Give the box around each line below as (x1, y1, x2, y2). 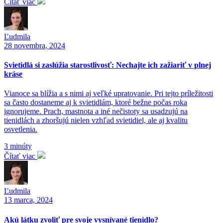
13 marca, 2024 (4, 196, 53, 205)
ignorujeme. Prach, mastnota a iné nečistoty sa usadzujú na (4, 107, 188, 116)
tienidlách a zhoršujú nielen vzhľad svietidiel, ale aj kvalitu (4, 116, 188, 125)
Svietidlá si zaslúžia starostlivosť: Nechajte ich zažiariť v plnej (4, 61, 211, 70)
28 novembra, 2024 (4, 41, 65, 50)
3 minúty (4, 142, 32, 151)
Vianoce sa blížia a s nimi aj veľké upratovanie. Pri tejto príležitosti (4, 89, 213, 98)
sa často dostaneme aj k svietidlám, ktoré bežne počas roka (4, 98, 187, 107)
